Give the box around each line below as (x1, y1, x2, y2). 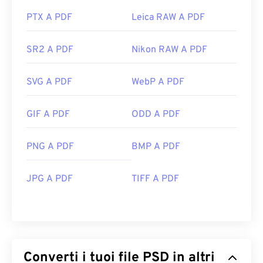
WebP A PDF (131, 76, 184, 89)
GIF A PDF (26, 109, 70, 121)
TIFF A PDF (131, 173, 179, 186)
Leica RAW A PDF (131, 12, 205, 24)
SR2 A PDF (26, 44, 73, 56)
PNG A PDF (26, 141, 74, 153)
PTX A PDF (26, 12, 72, 24)
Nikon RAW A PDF (131, 44, 207, 56)
